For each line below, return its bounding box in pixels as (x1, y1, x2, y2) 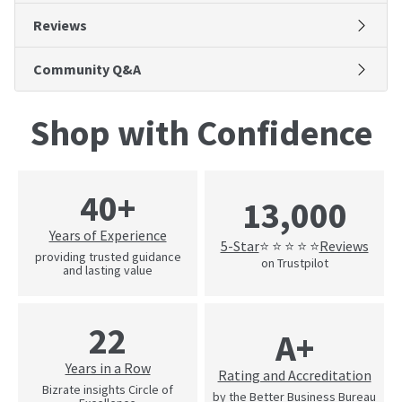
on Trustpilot (260, 255, 328, 272)
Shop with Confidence (30, 109, 372, 155)
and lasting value (63, 262, 153, 279)
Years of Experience (48, 226, 167, 245)
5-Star (220, 236, 259, 255)
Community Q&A (33, 59, 141, 78)
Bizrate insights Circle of (42, 381, 173, 398)
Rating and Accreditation (217, 365, 371, 384)
